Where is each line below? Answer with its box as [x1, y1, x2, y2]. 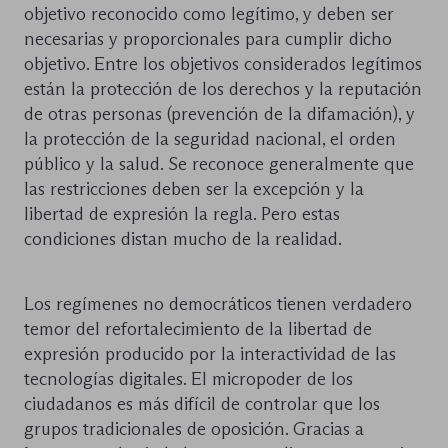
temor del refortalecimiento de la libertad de [24, 318, 372, 341]
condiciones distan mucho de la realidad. [24, 228, 342, 251]
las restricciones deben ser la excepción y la [24, 178, 364, 201]
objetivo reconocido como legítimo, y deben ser [24, 3, 394, 26]
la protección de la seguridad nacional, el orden [24, 128, 396, 151]
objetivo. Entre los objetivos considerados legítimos [24, 53, 422, 76]
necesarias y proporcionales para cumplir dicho [24, 28, 392, 51]
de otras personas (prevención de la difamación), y [24, 103, 415, 126]
